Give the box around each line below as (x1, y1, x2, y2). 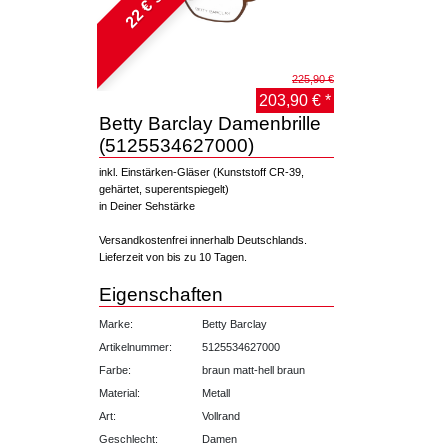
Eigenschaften (99, 283, 223, 305)
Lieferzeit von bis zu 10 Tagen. (99, 250, 247, 263)
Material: (99, 386, 140, 399)
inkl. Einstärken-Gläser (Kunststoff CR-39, (99, 165, 304, 178)
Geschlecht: (99, 432, 158, 445)
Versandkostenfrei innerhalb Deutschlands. (99, 233, 307, 246)
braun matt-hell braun (201, 363, 305, 376)
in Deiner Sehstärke (99, 199, 195, 212)
